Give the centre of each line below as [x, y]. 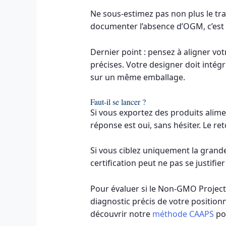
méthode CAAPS [183, 214]
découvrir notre [121, 214]
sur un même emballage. [137, 77]
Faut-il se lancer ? [118, 101]
